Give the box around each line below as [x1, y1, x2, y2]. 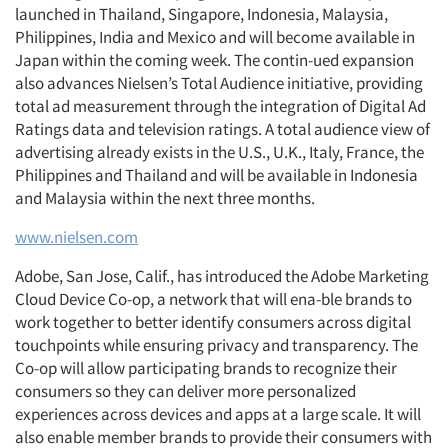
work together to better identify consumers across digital [15, 311, 411, 333]
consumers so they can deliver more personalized [15, 380, 356, 402]
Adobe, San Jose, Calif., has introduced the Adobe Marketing [15, 265, 429, 287]
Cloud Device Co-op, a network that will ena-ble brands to [15, 288, 412, 310]
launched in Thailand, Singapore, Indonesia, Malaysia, [15, 3, 388, 25]
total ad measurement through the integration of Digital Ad [15, 95, 426, 117]
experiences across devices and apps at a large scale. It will [15, 403, 421, 425]
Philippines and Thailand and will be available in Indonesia [15, 164, 418, 186]
